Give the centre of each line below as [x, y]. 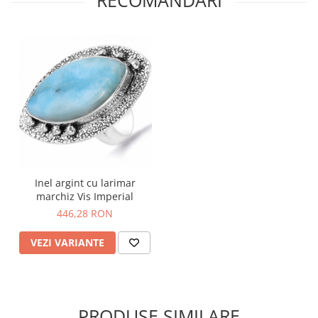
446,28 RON [85, 213]
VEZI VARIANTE [67, 242]
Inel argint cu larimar [85, 182]
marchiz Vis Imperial [85, 196]
